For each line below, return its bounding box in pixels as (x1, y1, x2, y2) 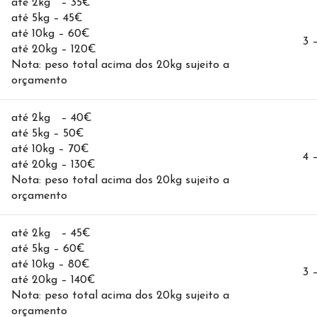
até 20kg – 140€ (11, 275, 96, 287)
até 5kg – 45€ (11, 13, 83, 25)
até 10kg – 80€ (11, 259, 90, 271)
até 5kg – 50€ (11, 128, 84, 140)
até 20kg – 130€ (11, 159, 96, 171)
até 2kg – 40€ (11, 113, 92, 125)
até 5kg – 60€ (11, 243, 85, 255)
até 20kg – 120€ (11, 44, 96, 56)
